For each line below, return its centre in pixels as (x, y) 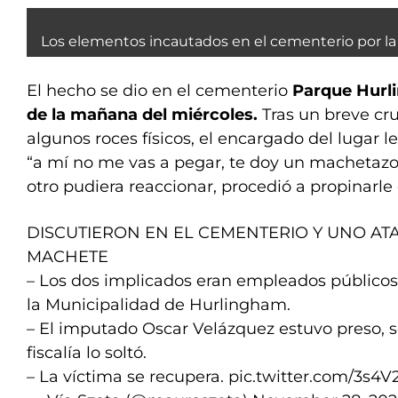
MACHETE (68, 257)
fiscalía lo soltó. (87, 353)
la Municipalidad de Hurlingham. (159, 305)
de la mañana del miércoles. (144, 115)
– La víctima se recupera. (127, 377)
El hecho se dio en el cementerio (159, 91)
